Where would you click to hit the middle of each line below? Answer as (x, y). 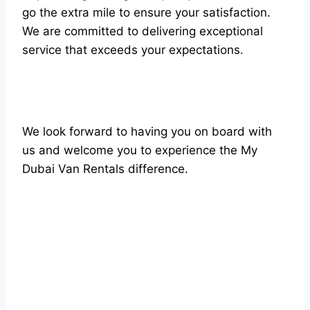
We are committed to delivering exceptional (143, 31)
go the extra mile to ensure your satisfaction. (146, 12)
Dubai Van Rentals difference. (105, 169)
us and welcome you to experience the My (140, 150)
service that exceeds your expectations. (133, 50)
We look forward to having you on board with (147, 131)
